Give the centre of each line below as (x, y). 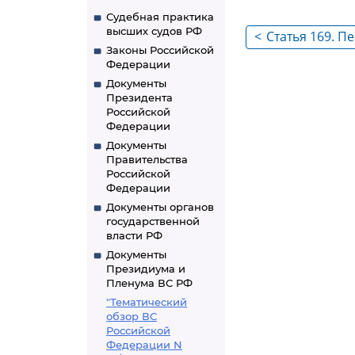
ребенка (292, 57)
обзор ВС (132, 316)
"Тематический (147, 302)
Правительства (147, 159)
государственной (153, 221)
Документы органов (160, 207)
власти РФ (134, 235)
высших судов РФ (154, 31)
